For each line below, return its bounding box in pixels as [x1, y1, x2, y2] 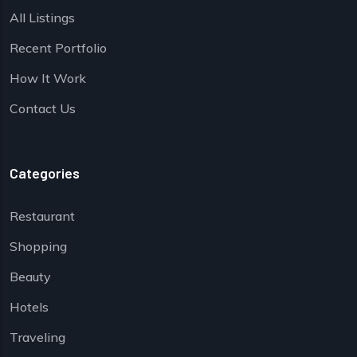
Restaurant [10, 208, 75, 225]
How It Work [10, 70, 86, 87]
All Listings [10, 10, 75, 26]
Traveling [10, 329, 65, 346]
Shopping [10, 238, 67, 255]
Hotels [10, 299, 49, 316]
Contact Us [10, 100, 76, 117]
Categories [10, 164, 80, 182]
